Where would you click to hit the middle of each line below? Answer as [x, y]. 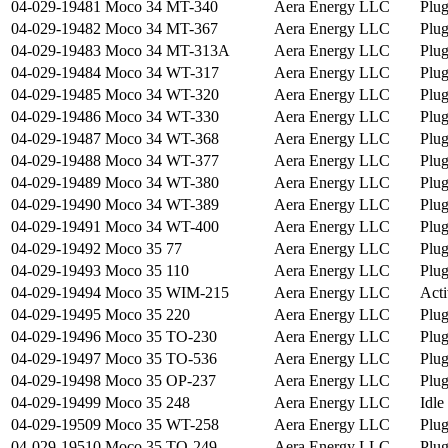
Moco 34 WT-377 [162, 161]
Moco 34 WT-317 [162, 73]
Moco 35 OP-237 [160, 381]
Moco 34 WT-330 [162, 117]
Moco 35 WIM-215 [167, 293]
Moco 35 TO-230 [161, 337]
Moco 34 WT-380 [162, 183]
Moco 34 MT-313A [167, 51]
